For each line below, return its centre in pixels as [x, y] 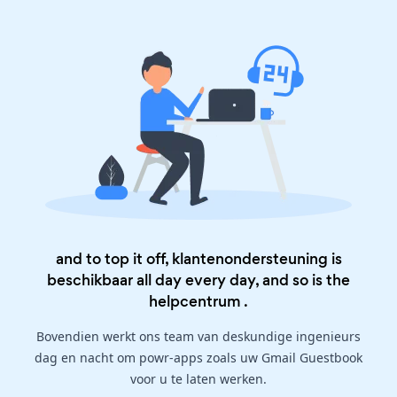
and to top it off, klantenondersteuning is [198, 259]
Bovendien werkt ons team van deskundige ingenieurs [198, 337]
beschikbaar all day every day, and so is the [198, 280]
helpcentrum [195, 302]
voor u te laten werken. [198, 379]
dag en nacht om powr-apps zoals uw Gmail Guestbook [198, 358]
